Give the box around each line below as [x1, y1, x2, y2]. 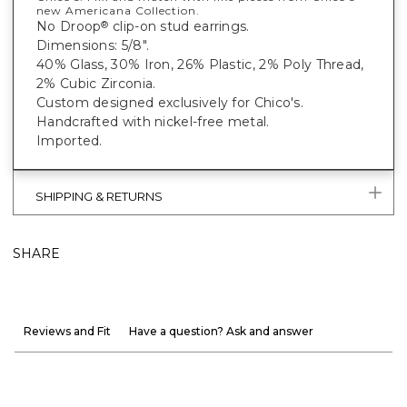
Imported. [36, 132, 103, 149]
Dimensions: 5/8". [36, 36, 150, 54]
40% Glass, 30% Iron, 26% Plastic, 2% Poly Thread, [36, 55, 364, 73]
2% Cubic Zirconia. [36, 74, 156, 92]
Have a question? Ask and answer [129, 323, 313, 338]
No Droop [36, 17, 102, 35]
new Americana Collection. [36, 3, 200, 17]
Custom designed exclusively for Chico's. [36, 94, 303, 111]
